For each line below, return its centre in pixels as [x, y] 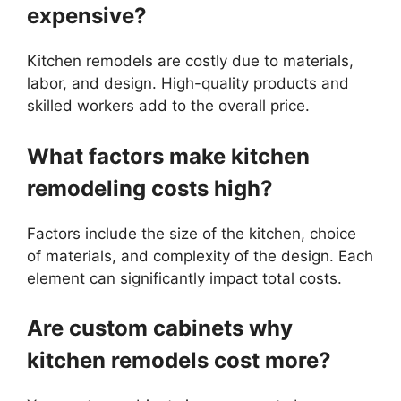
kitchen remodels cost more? [179, 361]
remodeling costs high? [150, 188]
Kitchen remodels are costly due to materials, [190, 61]
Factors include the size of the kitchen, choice [192, 233]
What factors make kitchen [168, 156]
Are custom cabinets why [160, 328]
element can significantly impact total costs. [184, 278]
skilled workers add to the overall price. [168, 106]
